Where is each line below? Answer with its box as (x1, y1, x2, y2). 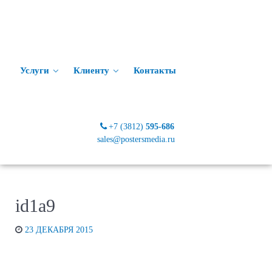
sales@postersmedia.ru (97, 134, 175, 144)
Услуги (20, 65, 49, 76)
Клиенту (73, 65, 109, 76)
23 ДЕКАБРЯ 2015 (25, 225, 93, 234)
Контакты (134, 65, 176, 76)
